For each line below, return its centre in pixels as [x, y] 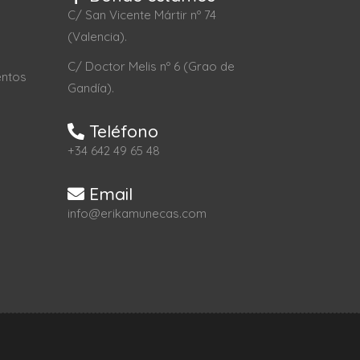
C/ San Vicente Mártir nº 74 [141, 15]
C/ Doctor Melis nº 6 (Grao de [151, 66]
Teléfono [121, 131]
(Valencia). [97, 37]
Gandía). [90, 88]
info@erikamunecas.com [137, 213]
